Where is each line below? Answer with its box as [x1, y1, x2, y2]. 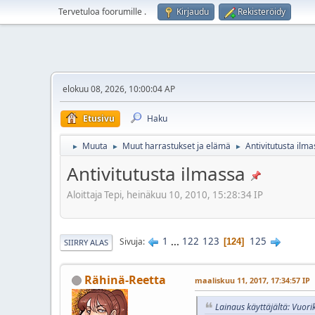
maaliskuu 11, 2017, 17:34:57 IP [195, 274, 310, 285]
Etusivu [83, 112, 115, 124]
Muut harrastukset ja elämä [122, 140, 231, 152]
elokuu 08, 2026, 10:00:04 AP [63, 83, 175, 95]
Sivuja [120, 236, 143, 248]
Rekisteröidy [238, 6, 285, 18]
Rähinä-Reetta [84, 271, 166, 288]
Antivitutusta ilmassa [67, 161, 245, 186]
